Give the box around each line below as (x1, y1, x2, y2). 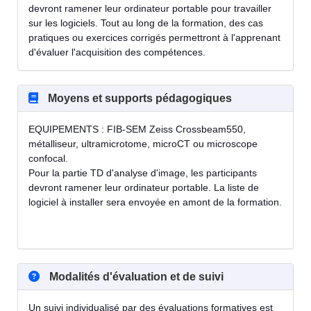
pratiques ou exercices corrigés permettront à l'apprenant (28, 31, 280, 43)
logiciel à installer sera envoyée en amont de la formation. (28, 196, 282, 208)
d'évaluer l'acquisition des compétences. (28, 46, 205, 58)
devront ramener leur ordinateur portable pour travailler (28, 2, 271, 14)
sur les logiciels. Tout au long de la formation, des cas (28, 17, 263, 28)
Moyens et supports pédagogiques (45, 92, 232, 104)
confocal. (28, 152, 68, 164)
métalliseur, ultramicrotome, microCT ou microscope (28, 137, 258, 149)
